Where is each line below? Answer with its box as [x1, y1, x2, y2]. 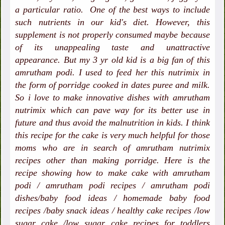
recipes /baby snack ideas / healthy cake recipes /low [15, 205, 210, 216]
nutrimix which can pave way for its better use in [15, 105, 210, 116]
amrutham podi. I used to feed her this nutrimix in [15, 67, 210, 78]
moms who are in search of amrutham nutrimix [15, 143, 210, 153]
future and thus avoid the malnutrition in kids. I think [15, 118, 210, 128]
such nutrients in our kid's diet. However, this [15, 17, 210, 28]
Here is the [164, 155, 210, 166]
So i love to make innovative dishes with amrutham [15, 92, 210, 103]
